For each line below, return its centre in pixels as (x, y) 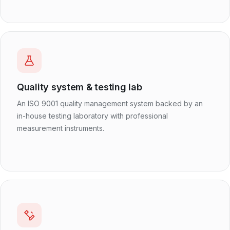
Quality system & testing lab (80, 87)
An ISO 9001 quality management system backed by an (110, 103)
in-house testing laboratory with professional (92, 116)
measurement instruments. (61, 128)
